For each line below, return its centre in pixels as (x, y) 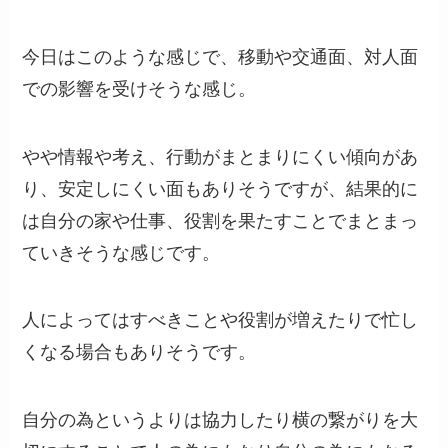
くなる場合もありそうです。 (139, 352)
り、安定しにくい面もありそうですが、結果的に (220, 188)
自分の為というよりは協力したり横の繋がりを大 (220, 420)
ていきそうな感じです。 (121, 252)
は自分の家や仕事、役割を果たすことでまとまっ (220, 220)
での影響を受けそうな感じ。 (139, 88)
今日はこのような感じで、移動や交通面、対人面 (220, 56)
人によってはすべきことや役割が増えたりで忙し (220, 320)
